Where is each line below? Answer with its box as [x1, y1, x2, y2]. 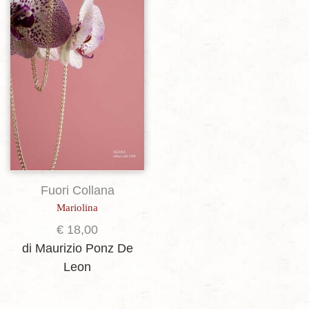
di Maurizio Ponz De [21, 241, 133, 255]
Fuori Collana [40, 183, 114, 197]
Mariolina [57, 201, 98, 213]
